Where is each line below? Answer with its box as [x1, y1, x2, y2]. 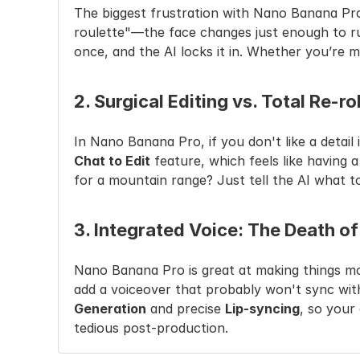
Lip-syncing [225, 301, 300, 317]
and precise [146, 301, 225, 317]
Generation [74, 301, 146, 317]
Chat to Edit [74, 153, 150, 169]
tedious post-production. [74, 320, 228, 336]
